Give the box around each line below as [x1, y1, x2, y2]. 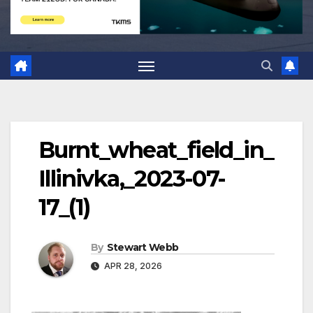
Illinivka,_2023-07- [38, 165, 226, 193]
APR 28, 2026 [102, 261, 162, 272]
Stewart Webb [106, 241, 179, 254]
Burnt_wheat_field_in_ [38, 136, 274, 164]
